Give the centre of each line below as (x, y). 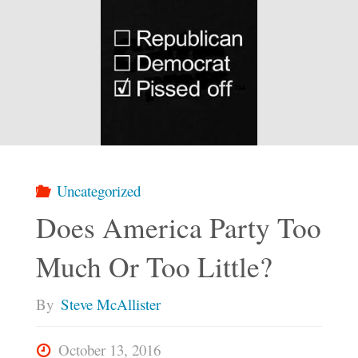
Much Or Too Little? (154, 267)
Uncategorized (99, 190)
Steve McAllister (110, 304)
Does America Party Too (178, 228)
